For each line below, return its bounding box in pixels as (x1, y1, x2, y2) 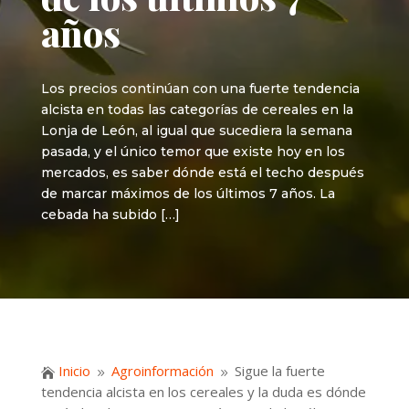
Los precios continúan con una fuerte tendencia (40, 80, 360, 97)
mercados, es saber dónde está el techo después (40, 164, 364, 181)
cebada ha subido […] (40, 206, 180, 223)
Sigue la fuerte (234, 362, 325, 381)
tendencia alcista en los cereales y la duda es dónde (40, 383, 366, 402)
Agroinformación (110, 362, 214, 381)
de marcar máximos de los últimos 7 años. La (40, 185, 335, 202)
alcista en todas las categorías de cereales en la (40, 101, 353, 118)
